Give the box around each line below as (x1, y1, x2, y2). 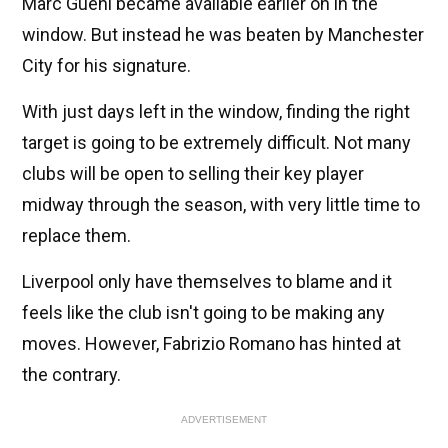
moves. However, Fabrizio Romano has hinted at (22, 333, 401, 355)
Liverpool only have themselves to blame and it (22, 271, 392, 293)
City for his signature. (22, 55, 191, 77)
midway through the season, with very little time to (22, 194, 420, 216)
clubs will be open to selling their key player (22, 163, 364, 185)
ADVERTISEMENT (181, 414, 267, 426)
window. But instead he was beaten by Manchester (22, 24, 424, 46)
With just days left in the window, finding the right (22, 101, 410, 123)
